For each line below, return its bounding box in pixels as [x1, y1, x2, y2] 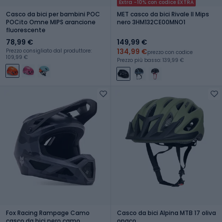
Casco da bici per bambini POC [6, 9, 100, 18]
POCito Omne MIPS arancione [6, 17, 96, 26]
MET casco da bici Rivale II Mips [117, 9, 209, 18]
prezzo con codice [147, 48, 193, 56]
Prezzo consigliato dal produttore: [6, 47, 92, 55]
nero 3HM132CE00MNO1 [117, 17, 185, 26]
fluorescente [6, 25, 46, 34]
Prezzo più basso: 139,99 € [117, 56, 184, 64]
